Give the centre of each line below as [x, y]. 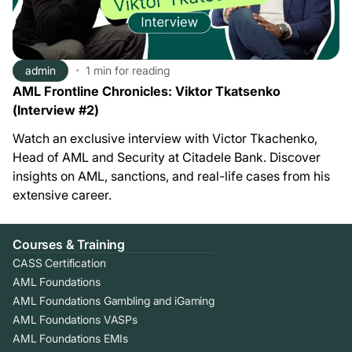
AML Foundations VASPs [75, 319]
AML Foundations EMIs [71, 338]
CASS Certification [59, 262]
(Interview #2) [56, 110]
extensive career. [62, 194]
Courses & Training [69, 244]
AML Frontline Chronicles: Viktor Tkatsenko [147, 91]
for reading [142, 71]
